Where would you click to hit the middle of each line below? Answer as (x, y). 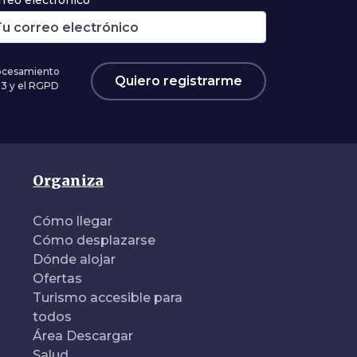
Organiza (69, 180)
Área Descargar (83, 336)
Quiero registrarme (178, 81)
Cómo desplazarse (94, 240)
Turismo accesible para (108, 298)
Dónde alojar (75, 259)
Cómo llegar (73, 221)
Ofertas (58, 279)
